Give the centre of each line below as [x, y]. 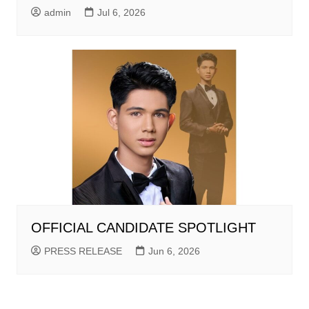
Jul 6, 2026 [121, 13]
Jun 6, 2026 [174, 251]
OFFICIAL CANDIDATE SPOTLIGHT [143, 228]
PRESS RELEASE [83, 251]
